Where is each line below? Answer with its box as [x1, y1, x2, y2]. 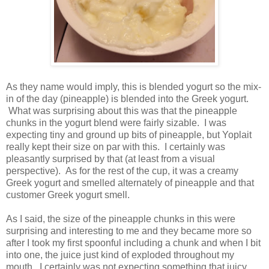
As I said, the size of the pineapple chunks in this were [6, 213, 235, 224]
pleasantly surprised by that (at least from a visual [6, 153, 215, 164]
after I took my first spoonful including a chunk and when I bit [6, 237, 261, 248]
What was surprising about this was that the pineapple [6, 105, 237, 116]
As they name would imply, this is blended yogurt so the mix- [6, 81, 261, 92]
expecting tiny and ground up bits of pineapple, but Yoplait [6, 129, 252, 140]
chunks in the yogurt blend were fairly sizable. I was [6, 117, 226, 128]
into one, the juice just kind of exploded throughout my [6, 249, 234, 260]
